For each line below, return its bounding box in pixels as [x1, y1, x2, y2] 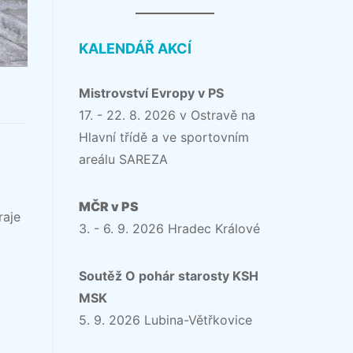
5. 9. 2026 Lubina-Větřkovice [79, 311, 252, 328]
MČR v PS [79, 198, 139, 214]
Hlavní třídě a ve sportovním [79, 128, 249, 145]
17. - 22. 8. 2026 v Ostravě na [79, 106, 255, 123]
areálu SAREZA [79, 150, 168, 167]
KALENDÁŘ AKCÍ [79, 39, 191, 57]
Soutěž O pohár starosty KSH [79, 267, 258, 284]
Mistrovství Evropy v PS [79, 84, 224, 101]
